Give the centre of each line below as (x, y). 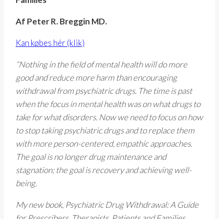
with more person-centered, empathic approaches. (104, 144)
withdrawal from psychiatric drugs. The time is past (104, 91)
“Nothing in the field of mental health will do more (101, 65)
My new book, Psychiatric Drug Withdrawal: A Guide (107, 205)
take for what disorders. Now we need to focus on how (109, 117)
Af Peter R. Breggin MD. (61, 22)
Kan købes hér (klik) (50, 43)
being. (26, 183)
